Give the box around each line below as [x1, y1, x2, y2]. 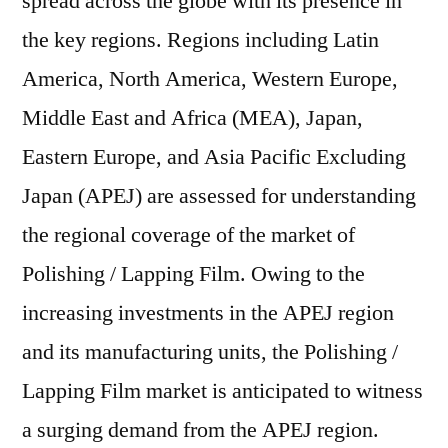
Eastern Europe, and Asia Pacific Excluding [22, 143, 406, 171]
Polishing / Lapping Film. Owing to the [22, 260, 365, 288]
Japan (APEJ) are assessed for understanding [22, 182, 416, 210]
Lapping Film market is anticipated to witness [22, 377, 423, 405]
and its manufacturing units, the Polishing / [22, 338, 398, 366]
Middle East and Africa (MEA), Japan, [22, 104, 363, 132]
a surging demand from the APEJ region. [22, 416, 379, 444]
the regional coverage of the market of [22, 221, 355, 249]
